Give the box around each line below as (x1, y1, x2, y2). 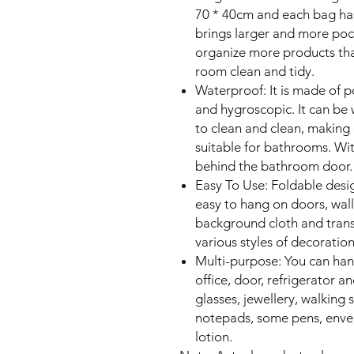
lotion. (195, 329, 232, 345)
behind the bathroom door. (195, 158, 352, 175)
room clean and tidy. (195, 63, 314, 80)
